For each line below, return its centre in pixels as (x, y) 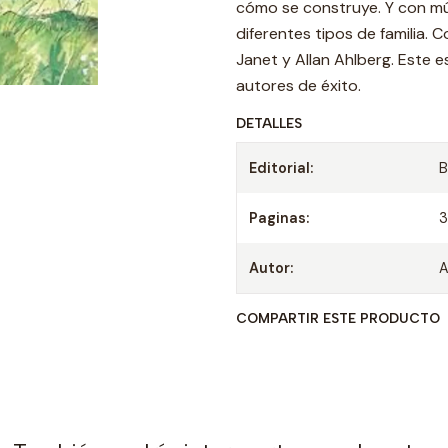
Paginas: (279, 218)
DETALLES (269, 123)
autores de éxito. (298, 85)
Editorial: (281, 168)
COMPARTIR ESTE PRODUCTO (338, 318)
